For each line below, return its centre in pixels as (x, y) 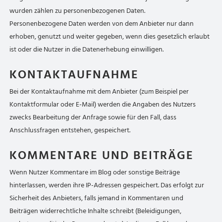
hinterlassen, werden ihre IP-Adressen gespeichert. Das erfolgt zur (107, 185)
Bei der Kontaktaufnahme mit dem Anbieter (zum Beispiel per (99, 91)
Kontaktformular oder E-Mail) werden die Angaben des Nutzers (103, 104)
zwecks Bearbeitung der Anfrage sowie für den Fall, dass (93, 117)
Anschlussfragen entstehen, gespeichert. (70, 130)
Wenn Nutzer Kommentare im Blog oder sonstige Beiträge (95, 172)
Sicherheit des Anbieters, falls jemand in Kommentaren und (97, 198)
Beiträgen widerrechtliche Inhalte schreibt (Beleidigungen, (96, 211)
